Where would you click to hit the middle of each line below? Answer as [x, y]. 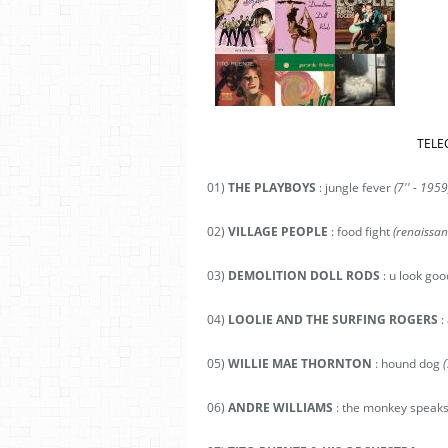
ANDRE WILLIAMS [280, 407]
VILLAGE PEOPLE [278, 231]
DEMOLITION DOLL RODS [304, 275]
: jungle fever [355, 187]
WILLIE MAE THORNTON [300, 363]
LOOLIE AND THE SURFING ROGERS [331, 319]
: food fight [360, 231]
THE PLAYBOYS [272, 187]
